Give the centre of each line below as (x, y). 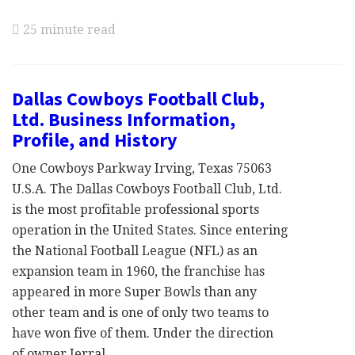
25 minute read (68, 30)
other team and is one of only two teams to (140, 313)
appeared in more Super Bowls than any (134, 292)
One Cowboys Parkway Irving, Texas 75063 (142, 168)
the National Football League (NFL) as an (135, 251)
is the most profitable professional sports (136, 210)
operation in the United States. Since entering (150, 230)
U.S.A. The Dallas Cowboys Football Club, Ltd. (147, 189)
